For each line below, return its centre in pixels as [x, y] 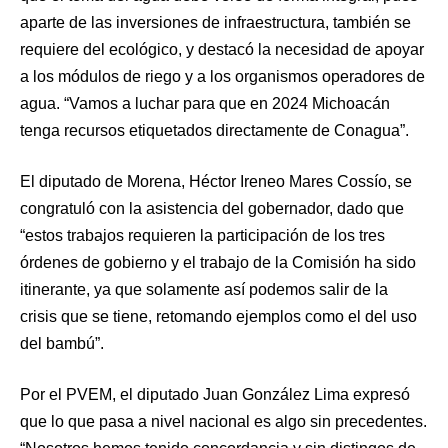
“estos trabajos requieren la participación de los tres [202, 236]
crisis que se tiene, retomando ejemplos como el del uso [218, 317]
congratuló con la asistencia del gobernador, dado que [212, 209]
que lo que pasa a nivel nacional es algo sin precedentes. [223, 422]
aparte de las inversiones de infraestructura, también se [215, 23]
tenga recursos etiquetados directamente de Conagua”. [214, 131]
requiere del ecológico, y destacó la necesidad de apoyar [222, 50]
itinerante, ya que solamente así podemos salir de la [204, 290]
